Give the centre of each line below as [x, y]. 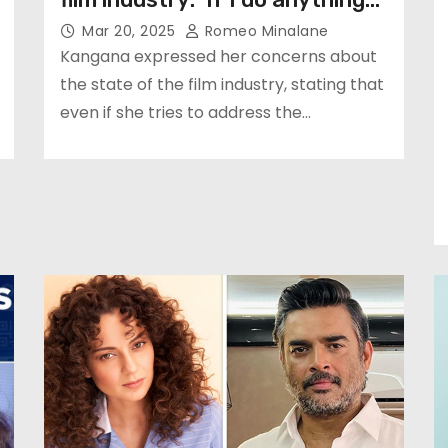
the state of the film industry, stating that [222, 84]
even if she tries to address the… [185, 112]
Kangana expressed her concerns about [218, 56]
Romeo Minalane [264, 31]
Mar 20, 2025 [131, 31]
